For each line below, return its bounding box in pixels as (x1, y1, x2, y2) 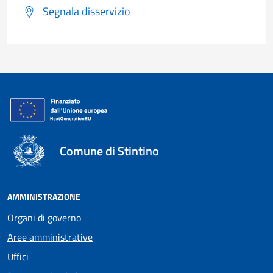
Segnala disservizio (43, 2, 130, 19)
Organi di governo (7, 210, 81, 225)
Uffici (7, 249, 29, 264)
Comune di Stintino (59, 141, 159, 161)
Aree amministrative (7, 230, 93, 245)
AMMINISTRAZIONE (7, 190, 80, 204)
